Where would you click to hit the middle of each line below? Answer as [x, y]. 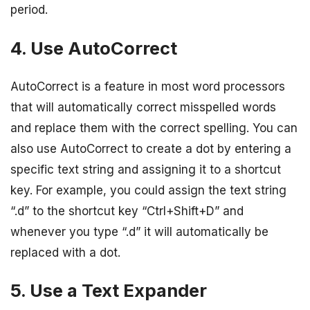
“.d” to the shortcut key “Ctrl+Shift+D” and [127, 211]
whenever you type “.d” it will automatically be [139, 231]
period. [29, 10]
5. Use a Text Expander [109, 290]
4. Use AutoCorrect [94, 48]
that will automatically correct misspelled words [143, 107]
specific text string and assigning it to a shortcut [146, 169]
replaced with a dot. [65, 252]
